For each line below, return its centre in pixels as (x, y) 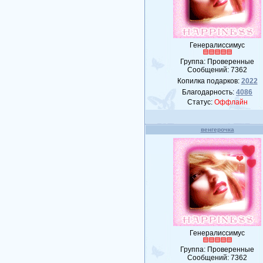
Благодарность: (209, 92)
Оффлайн (231, 102)
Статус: (200, 102)
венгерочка (217, 129)
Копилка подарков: (209, 81)
